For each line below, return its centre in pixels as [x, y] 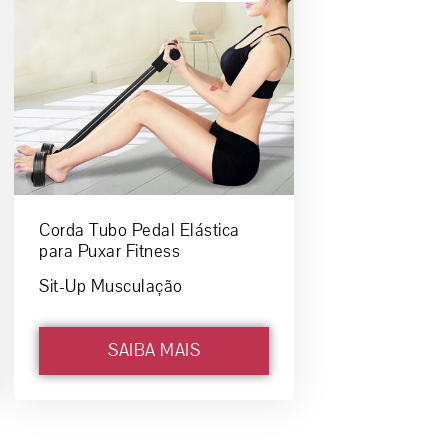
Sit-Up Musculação [111, 286]
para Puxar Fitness [109, 251]
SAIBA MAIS [154, 350]
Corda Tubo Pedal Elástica [139, 230]
